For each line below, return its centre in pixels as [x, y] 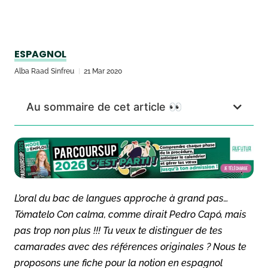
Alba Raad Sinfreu [44, 71]
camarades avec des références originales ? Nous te [130, 246]
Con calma [80, 214]
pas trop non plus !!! [59, 230]
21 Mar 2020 [103, 71]
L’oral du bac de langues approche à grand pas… [121, 198]
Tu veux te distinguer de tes [163, 230]
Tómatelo [36, 214]
